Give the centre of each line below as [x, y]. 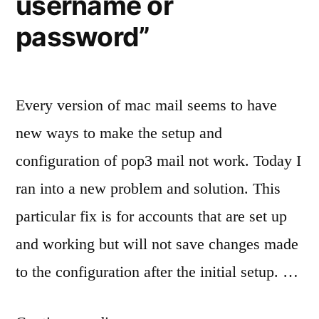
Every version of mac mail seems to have [146, 105]
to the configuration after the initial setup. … [157, 272]
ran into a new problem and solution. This [148, 188]
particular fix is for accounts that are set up [151, 216]
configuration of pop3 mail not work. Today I [158, 161]
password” [83, 37]
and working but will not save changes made [157, 244]
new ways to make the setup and [119, 133]
